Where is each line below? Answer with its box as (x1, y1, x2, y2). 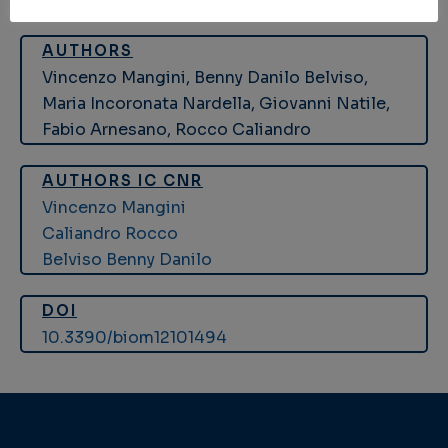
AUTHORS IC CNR (42, 171, 203, 191)
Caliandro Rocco (42, 223, 178, 245)
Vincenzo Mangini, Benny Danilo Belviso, (42, 67, 368, 89)
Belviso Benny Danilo (42, 249, 212, 271)
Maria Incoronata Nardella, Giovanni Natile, (42, 93, 390, 115)
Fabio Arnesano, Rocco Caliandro (42, 119, 311, 141)
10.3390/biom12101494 (42, 327, 227, 349)
